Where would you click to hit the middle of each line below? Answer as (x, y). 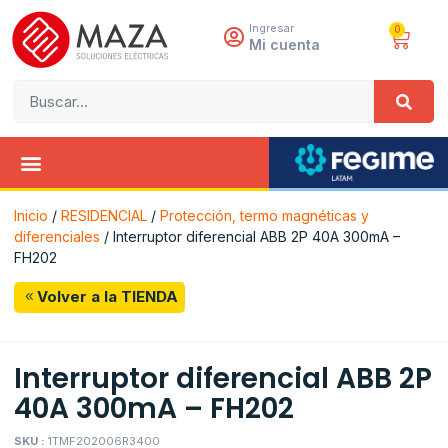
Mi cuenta (284, 45)
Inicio (31, 215)
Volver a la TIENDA (107, 297)
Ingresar (271, 28)
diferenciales (57, 236)
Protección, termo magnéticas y (264, 215)
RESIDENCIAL (104, 215)
